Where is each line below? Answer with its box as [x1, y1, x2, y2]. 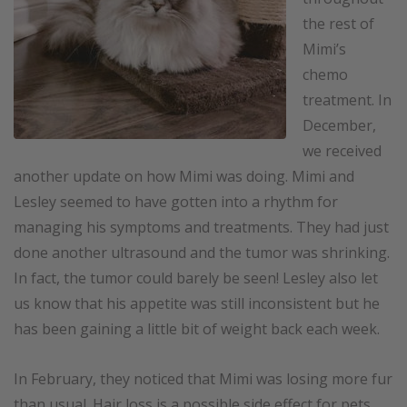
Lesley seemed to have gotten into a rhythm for [14, 192, 338, 213]
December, [303, 115, 376, 136]
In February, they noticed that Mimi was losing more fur [14, 369, 392, 390]
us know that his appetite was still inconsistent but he [14, 293, 380, 314]
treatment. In [303, 90, 392, 111]
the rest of [303, 14, 374, 35]
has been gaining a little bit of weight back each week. [14, 319, 380, 340]
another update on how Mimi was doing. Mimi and [14, 166, 354, 187]
